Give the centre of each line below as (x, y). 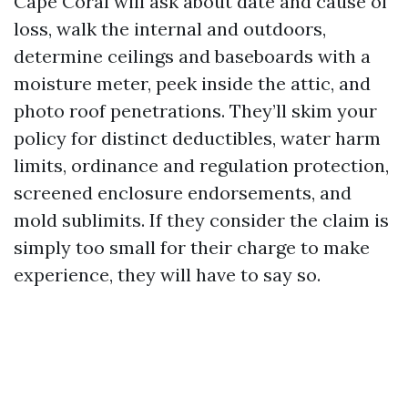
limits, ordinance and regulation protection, (201, 165)
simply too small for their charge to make (192, 247)
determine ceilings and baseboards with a (192, 56)
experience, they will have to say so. (167, 275)
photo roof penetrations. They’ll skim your (195, 111)
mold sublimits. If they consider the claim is (201, 220)
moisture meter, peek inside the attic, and (192, 83)
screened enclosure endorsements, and (183, 193)
